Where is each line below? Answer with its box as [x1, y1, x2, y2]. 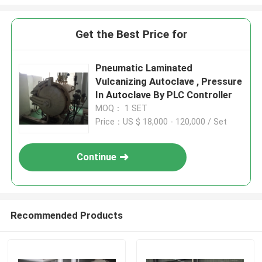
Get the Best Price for [75, 27, 187, 42]
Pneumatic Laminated [95, 62, 193, 74]
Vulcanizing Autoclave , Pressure [95, 75, 243, 88]
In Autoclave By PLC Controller [95, 89, 233, 101]
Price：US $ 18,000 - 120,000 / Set [95, 117, 227, 127]
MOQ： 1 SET [95, 104, 148, 113]
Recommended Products [10, 209, 123, 221]
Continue [77, 151, 117, 163]
